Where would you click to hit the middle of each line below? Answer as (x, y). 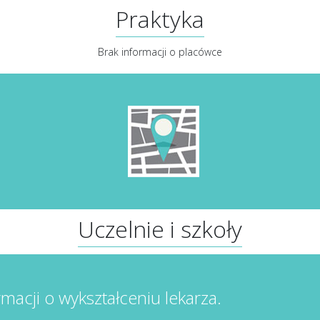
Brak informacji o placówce (160, 52)
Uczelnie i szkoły (160, 229)
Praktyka (160, 19)
